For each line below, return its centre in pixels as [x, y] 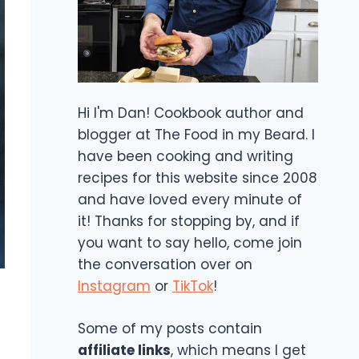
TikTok [193, 286]
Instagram [114, 286]
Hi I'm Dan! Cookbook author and [191, 113]
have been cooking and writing [186, 157]
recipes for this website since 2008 [198, 178]
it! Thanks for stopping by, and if [189, 222]
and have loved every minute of [190, 200]
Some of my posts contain [170, 328]
